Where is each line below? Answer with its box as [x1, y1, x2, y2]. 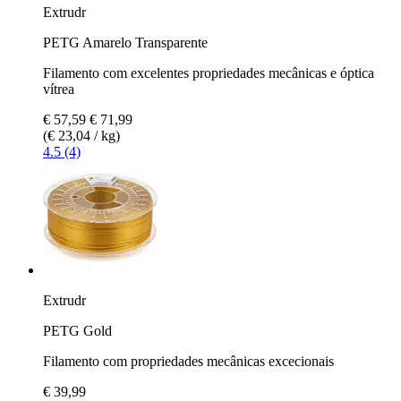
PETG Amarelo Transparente [43, 34, 208, 50]
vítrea [43, 81, 74, 97]
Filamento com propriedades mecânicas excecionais [43, 353, 334, 369]
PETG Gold [43, 322, 112, 338]
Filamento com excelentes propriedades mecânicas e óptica [43, 64, 374, 81]
